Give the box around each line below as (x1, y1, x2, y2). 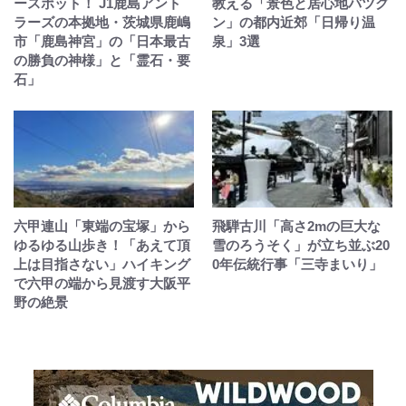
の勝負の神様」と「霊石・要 (14, 52, 190, 68)
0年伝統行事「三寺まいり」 (212, 256, 382, 272)
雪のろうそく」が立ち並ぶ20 (212, 237, 390, 253)
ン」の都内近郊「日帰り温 (212, 14, 375, 30)
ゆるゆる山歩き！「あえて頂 (14, 237, 190, 253)
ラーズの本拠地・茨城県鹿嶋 (14, 14, 190, 30)
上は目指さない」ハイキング (14, 256, 190, 272)
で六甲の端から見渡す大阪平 (14, 275, 190, 291)
